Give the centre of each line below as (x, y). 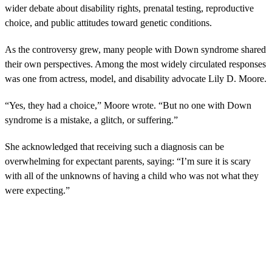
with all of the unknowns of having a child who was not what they (132, 176)
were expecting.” (37, 191)
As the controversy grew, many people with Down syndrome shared (135, 50)
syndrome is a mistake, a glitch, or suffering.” (91, 120)
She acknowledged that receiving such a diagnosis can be (114, 147)
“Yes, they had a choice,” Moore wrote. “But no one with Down (128, 106)
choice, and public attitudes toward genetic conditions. (108, 23)
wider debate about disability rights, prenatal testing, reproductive (129, 8)
